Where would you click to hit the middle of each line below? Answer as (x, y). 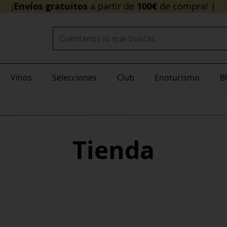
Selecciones (74, 78)
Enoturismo (177, 78)
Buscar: (67, 32)
